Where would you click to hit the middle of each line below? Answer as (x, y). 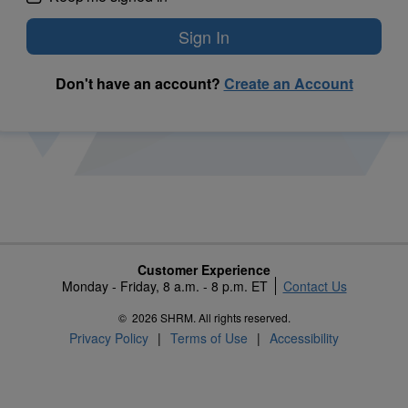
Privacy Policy (109, 338)
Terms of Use (209, 338)
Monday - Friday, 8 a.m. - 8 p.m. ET (168, 286)
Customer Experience (204, 270)
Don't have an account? (139, 84)
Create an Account (288, 84)
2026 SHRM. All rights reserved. (211, 318)
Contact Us (315, 286)
